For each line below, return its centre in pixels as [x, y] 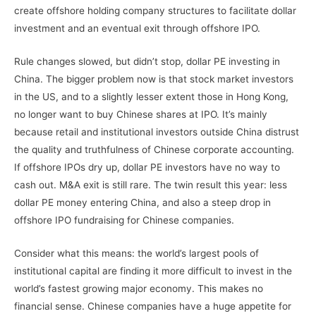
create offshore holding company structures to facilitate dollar [155, 10]
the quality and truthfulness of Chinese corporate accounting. [154, 149]
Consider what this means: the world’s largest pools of [136, 253]
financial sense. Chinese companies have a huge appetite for [153, 306]
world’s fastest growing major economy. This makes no [139, 288]
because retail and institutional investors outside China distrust [157, 132]
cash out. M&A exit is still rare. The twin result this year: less [151, 184]
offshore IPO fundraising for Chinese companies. [124, 220]
